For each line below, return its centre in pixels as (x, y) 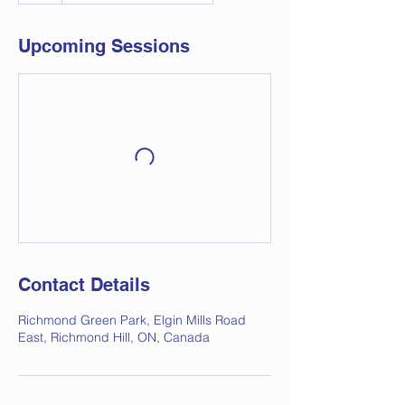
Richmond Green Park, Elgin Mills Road (132, 320)
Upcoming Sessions (104, 46)
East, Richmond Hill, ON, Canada (114, 337)
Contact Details (84, 285)
